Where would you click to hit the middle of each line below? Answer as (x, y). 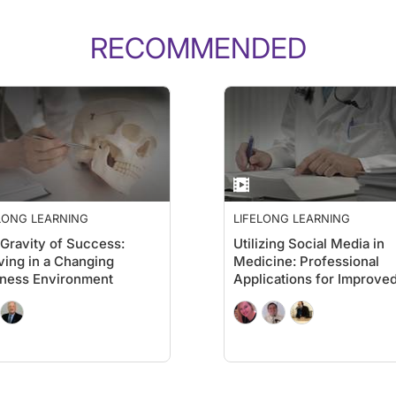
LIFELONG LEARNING (292, 218)
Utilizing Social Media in (309, 244)
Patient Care (272, 297)
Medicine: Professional (306, 261)
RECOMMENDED (198, 48)
